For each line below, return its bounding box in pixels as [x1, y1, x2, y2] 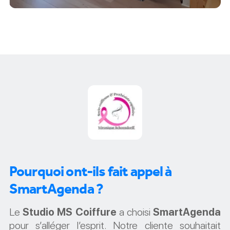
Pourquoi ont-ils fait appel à [9, 163, 172, 180]
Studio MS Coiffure [23, 206, 117, 219]
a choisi [116, 206, 154, 219]
